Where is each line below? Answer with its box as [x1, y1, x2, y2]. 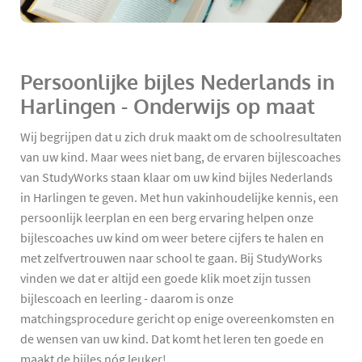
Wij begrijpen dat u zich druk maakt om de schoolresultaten [20, 128, 342, 145]
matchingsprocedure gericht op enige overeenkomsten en [20, 310, 335, 327]
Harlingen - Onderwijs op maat [20, 93, 315, 120]
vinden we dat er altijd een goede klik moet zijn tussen [20, 270, 311, 287]
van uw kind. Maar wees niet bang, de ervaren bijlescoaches [20, 149, 341, 166]
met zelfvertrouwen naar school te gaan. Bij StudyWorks [20, 250, 322, 267]
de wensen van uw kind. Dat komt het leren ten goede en [20, 330, 324, 347]
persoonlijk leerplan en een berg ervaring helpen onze [20, 209, 314, 226]
